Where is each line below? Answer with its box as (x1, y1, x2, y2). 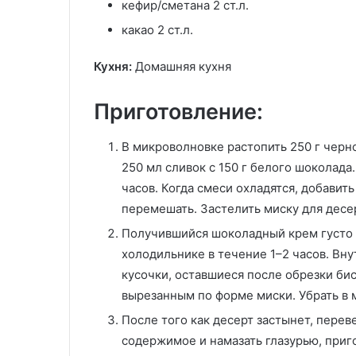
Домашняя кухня (132, 58, 231, 74)
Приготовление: (94, 98, 263, 125)
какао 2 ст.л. (122, 21, 193, 37)
